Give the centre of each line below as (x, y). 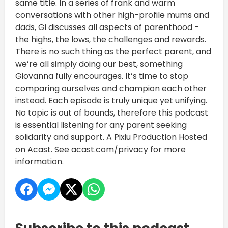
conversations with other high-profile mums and (112, 15)
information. (39, 161)
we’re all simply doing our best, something (99, 64)
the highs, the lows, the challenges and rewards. (111, 39)
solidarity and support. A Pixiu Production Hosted (111, 137)
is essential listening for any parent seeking (101, 125)
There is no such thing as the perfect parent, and (113, 51)
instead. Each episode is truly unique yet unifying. (111, 100)
